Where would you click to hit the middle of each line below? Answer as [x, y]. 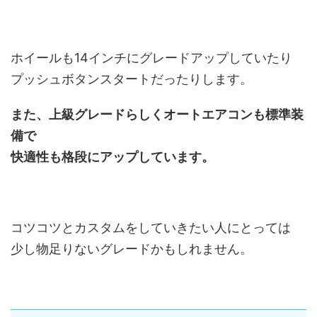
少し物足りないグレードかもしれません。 [132, 248]
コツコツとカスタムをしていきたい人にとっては [151, 227]
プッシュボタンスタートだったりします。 [132, 79]
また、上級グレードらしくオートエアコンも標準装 [157, 114]
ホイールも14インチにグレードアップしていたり [151, 57]
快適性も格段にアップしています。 [113, 156]
